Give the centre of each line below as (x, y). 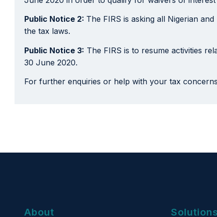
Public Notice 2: (55, 19)
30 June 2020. (51, 62)
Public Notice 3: (54, 50)
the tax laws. (47, 31)
